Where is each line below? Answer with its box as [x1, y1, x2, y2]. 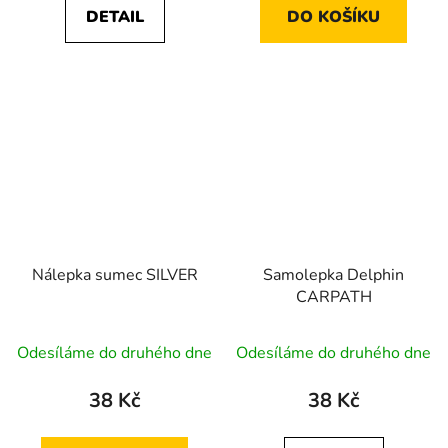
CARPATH [295, 285, 372, 308]
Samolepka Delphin [263, 263, 404, 286]
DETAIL [85, 5, 144, 28]
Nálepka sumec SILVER [31, 263, 198, 286]
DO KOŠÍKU [287, 5, 380, 28]
